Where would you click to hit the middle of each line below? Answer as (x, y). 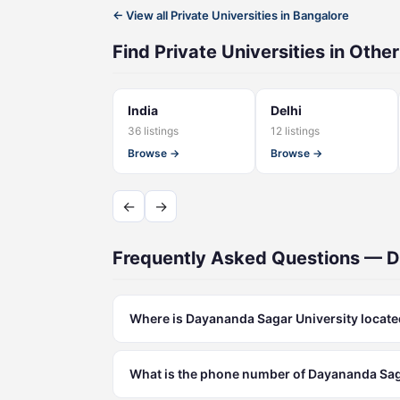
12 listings (295, 131)
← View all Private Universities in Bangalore (231, 16)
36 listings (153, 131)
